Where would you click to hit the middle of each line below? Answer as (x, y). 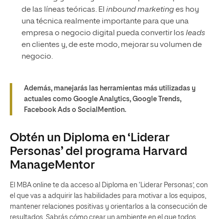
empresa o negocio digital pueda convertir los (104, 33)
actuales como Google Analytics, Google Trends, (103, 99)
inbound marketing (140, 10)
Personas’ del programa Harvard (99, 151)
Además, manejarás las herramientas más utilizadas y (110, 88)
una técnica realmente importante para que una (105, 21)
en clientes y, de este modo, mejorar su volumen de (112, 45)
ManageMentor (52, 165)
